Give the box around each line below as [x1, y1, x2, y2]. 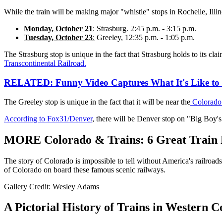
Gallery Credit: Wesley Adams [4, 182, 99, 191]
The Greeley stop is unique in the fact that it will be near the [4, 97, 190, 106]
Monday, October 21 [24, 24, 93, 33]
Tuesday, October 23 [24, 33, 93, 42]
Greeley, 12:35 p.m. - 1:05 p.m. [95, 33, 195, 42]
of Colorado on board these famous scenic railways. [4, 165, 166, 174]
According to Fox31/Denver [4, 114, 92, 123]
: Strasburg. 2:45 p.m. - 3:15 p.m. [93, 24, 196, 33]
